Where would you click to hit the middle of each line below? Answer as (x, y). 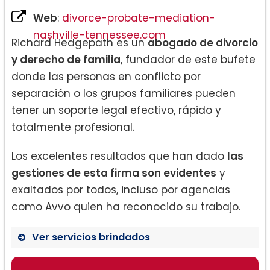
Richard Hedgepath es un (80, 43)
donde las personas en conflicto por (106, 77)
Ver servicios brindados (91, 237)
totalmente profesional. (73, 127)
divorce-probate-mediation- (139, 18)
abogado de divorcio (203, 43)
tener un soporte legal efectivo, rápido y (116, 111)
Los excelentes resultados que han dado (119, 156)
